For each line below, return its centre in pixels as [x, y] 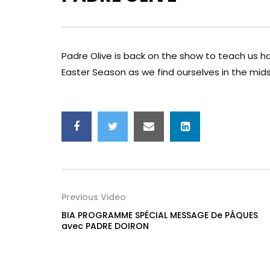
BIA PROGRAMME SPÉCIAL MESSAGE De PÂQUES [160, 215]
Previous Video [94, 197]
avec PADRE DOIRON [105, 226]
